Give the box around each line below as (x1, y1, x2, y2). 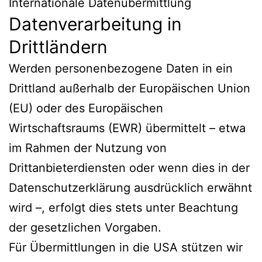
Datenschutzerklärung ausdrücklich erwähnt (9, 180, 252, 195)
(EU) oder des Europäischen (9, 101, 163, 115)
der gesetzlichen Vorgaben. (9, 220, 161, 235)
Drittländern (9, 36, 108, 57)
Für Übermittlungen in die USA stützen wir (9, 240, 243, 254)
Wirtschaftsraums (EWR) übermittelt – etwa (9, 120, 246, 135)
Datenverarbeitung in (9, 13, 182, 35)
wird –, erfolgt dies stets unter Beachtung (9, 200, 238, 215)
